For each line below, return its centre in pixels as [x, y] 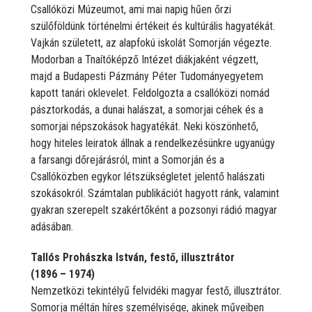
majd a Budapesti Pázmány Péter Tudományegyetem [147, 76]
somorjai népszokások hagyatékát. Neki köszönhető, [145, 126]
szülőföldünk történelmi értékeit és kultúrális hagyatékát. [153, 26]
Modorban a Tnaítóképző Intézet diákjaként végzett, [145, 59]
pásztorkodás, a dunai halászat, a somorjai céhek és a [147, 109]
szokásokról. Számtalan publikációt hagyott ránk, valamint [155, 193]
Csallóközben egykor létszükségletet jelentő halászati [148, 176]
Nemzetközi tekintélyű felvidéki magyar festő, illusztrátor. [156, 290]
